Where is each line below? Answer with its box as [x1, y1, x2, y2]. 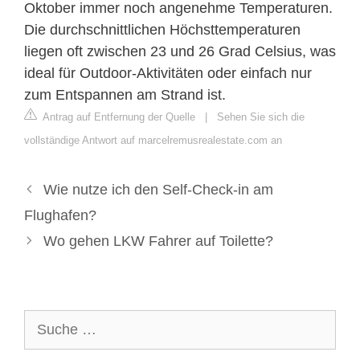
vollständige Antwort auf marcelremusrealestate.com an [24, 133, 282, 146]
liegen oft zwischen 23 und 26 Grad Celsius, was [24, 43, 336, 59]
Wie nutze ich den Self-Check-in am [43, 181, 273, 198]
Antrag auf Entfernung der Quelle [40, 110, 195, 123]
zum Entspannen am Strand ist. [24, 86, 226, 103]
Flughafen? [24, 207, 96, 223]
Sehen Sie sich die [217, 110, 305, 123]
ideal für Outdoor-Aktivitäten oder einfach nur [24, 64, 312, 81]
